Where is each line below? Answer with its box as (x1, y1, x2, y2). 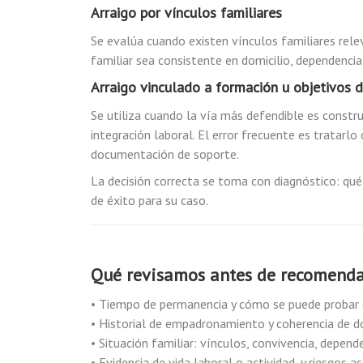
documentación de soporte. (91, 146, 239, 162)
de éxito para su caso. (91, 192, 208, 208)
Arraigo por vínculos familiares (91, 3, 282, 22)
